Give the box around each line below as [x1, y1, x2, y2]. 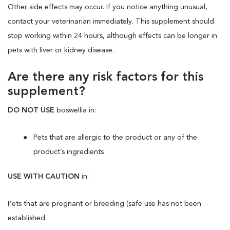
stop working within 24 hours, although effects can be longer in [8, 32, 217, 40]
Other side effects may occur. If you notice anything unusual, [8, 3, 207, 11]
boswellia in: [54, 106, 96, 114]
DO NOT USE [8, 106, 54, 114]
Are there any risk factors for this [8, 71, 203, 84]
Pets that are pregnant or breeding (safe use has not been [8, 200, 201, 207]
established [8, 214, 45, 222]
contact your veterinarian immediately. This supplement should [8, 17, 214, 25]
